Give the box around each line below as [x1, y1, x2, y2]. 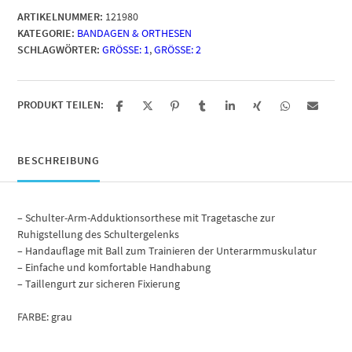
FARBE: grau [17, 309, 73, 324]
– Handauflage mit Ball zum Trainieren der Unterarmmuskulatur [17, 243, 317, 258]
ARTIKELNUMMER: [17, 9, 104, 24]
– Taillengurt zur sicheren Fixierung [17, 276, 181, 291]
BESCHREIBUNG [17, 152, 100, 167]
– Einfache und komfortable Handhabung [17, 259, 211, 274]
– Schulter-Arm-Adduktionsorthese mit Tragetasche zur [17, 210, 276, 225]
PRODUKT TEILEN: [17, 97, 104, 112]
